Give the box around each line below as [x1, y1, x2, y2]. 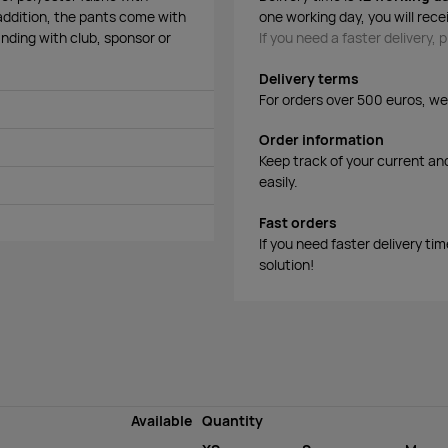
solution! [259, 256, 314, 275]
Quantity [201, 412, 263, 431]
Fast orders [259, 214, 337, 233]
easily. [259, 173, 298, 192]
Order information [259, 131, 384, 150]
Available [131, 412, 193, 431]
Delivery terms [259, 69, 359, 88]
